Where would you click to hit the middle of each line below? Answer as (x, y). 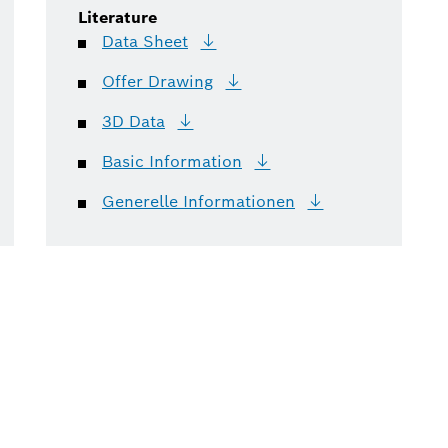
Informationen (239, 202)
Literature (117, 18)
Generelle (140, 202)
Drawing (180, 82)
